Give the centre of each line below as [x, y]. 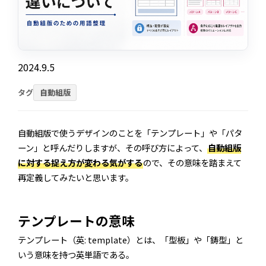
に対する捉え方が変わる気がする [80, 163]
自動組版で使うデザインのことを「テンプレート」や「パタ [130, 133]
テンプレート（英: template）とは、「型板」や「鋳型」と [131, 240]
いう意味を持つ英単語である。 [76, 255]
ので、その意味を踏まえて [192, 163]
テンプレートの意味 [76, 221]
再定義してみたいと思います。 [76, 178]
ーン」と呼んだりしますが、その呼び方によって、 [113, 148]
